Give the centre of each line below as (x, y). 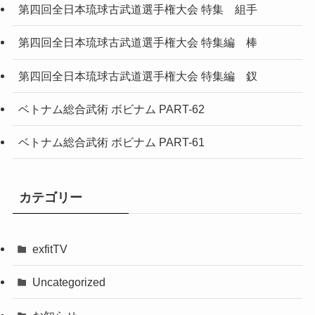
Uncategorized (69, 282)
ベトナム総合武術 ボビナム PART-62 (111, 109)
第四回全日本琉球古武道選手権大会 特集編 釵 (137, 76)
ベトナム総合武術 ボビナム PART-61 (111, 142)
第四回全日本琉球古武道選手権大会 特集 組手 (137, 9)
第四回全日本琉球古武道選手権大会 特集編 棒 (137, 43)
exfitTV (50, 249)
